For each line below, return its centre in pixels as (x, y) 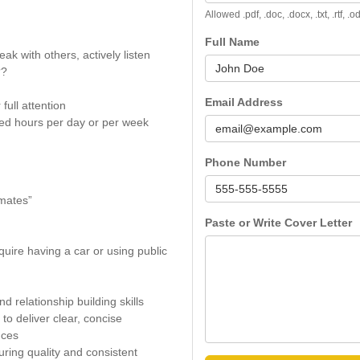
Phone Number (245, 162)
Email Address (244, 102)
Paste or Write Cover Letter (278, 223)
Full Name (232, 42)
